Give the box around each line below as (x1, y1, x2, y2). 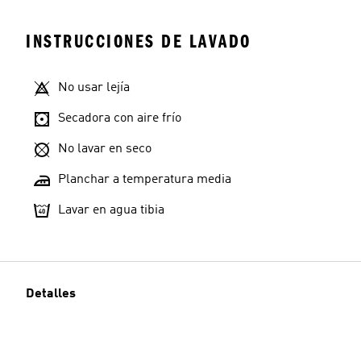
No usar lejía (58, 81, 130, 94)
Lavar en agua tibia (58, 204, 164, 217)
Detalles (26, 288, 76, 301)
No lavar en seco (58, 143, 151, 156)
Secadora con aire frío (58, 112, 181, 125)
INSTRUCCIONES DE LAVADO (26, 31, 251, 52)
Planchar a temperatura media (58, 173, 231, 186)
